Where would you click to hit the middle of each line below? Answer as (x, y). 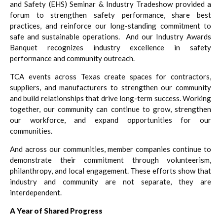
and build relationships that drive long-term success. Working (110, 98)
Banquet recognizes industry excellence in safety (110, 47)
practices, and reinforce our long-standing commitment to (110, 25)
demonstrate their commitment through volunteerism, (110, 160)
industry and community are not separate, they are (110, 181)
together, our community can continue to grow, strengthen (110, 109)
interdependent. (36, 192)
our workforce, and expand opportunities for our (110, 120)
